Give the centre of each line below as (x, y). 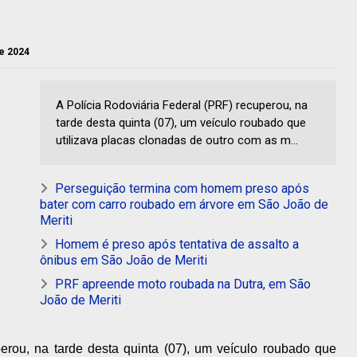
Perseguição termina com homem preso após (182, 189)
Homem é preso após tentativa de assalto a (177, 245)
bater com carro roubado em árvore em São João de (184, 205)
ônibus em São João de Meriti (124, 261)
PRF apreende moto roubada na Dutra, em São (183, 284)
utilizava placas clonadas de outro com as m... (177, 141)
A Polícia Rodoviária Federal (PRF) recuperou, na (182, 106)
